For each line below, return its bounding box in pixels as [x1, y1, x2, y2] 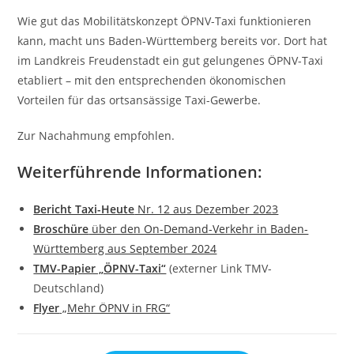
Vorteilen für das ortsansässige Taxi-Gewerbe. [17, 92, 262, 107]
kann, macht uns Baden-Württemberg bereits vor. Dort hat [17, 32, 328, 48]
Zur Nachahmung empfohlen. [17, 127, 175, 143]
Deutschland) [33, 280, 104, 296]
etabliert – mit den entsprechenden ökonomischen [17, 72, 287, 88]
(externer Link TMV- [166, 260, 273, 276]
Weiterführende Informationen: [17, 160, 263, 183]
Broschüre [33, 220, 89, 236]
